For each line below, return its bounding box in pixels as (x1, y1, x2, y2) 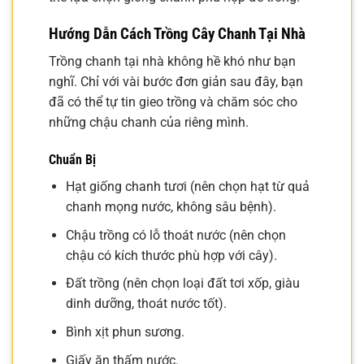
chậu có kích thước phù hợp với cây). (65, 247, 277, 263)
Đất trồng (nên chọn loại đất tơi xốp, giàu (65, 275, 300, 292)
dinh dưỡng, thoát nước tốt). (65, 296, 227, 312)
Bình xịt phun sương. (65, 324, 184, 340)
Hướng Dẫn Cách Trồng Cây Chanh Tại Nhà (49, 24, 305, 43)
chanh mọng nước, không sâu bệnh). (65, 199, 276, 215)
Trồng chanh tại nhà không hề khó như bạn (49, 54, 296, 70)
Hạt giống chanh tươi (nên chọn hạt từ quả (65, 179, 310, 195)
